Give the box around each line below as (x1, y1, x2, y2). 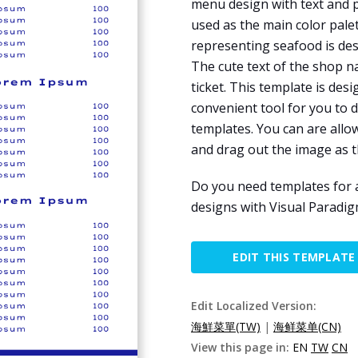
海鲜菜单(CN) (273, 319, 341, 334)
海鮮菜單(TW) (191, 319, 261, 334)
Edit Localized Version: (191, 298, 316, 313)
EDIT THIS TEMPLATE (233, 249, 356, 265)
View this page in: (191, 340, 292, 355)
